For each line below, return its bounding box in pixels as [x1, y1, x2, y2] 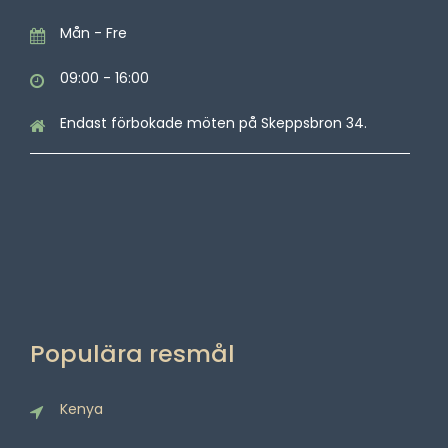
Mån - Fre [60, 23, 127, 44]
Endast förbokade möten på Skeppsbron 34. [60, 113, 367, 134]
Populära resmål [30, 337, 235, 371]
